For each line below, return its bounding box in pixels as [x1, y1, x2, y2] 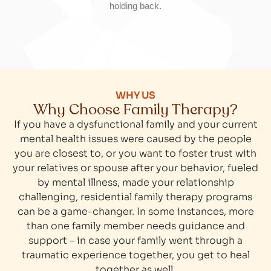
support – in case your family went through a [28, 234, 243, 247]
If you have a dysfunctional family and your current [13, 118, 258, 131]
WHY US [116, 89, 155, 102]
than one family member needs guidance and [26, 220, 245, 233]
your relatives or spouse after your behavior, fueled [13, 162, 258, 175]
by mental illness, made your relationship [37, 176, 234, 189]
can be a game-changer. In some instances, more [17, 205, 254, 218]
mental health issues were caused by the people [19, 132, 252, 146]
